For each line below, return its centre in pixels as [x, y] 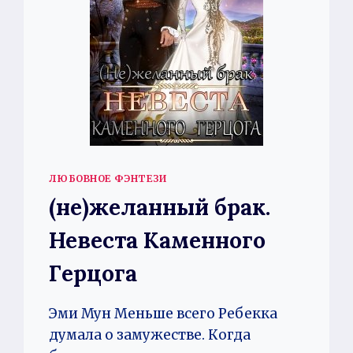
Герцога [93, 273]
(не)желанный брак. [160, 207]
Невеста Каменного [158, 240]
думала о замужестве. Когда [150, 334]
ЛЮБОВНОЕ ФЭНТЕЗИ [108, 178]
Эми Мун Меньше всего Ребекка [163, 313]
